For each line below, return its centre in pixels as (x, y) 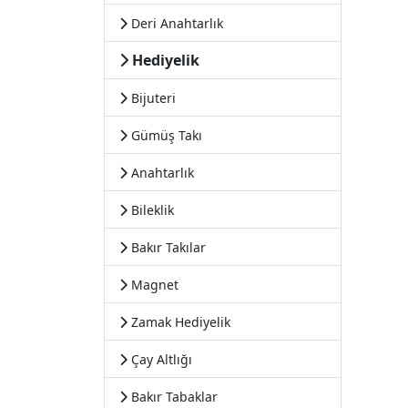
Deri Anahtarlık (175, 23)
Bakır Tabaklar (173, 397)
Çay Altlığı (160, 359)
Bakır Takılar (167, 247)
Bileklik (151, 210)
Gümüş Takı (165, 135)
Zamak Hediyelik (179, 322)
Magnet (153, 285)
